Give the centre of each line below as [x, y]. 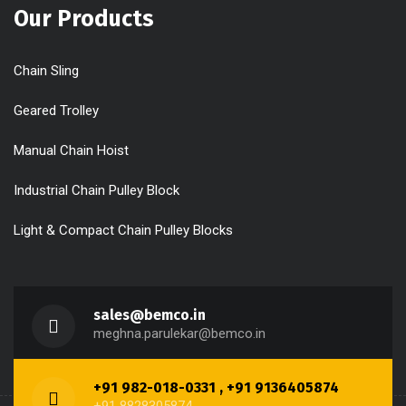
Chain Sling [46, 71]
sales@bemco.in [150, 315]
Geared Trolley [56, 111]
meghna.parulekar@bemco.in [179, 334]
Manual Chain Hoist [71, 151]
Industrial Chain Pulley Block [97, 191]
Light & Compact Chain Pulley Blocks [123, 231]
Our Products [84, 19]
